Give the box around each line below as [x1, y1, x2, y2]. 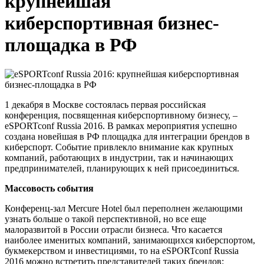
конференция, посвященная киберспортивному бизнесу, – [5, 110, 237, 120]
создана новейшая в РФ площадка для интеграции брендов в [5, 131, 250, 141]
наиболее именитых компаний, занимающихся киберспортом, [5, 235, 255, 245]
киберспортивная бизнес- [5, 12, 219, 34]
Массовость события [5, 183, 94, 193]
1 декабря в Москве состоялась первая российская [5, 99, 206, 110]
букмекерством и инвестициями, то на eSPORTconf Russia [5, 245, 239, 256]
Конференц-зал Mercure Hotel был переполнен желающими [5, 203, 243, 213]
